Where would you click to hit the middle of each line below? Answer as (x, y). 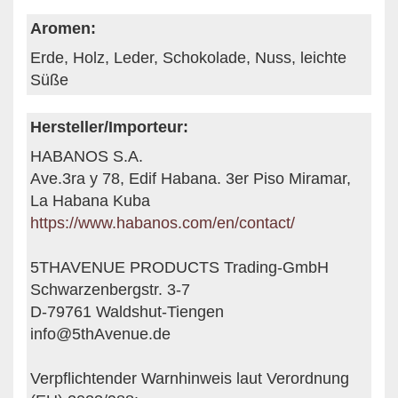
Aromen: (63, 28)
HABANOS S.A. (87, 156)
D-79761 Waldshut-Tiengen (127, 311)
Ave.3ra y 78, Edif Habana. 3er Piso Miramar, (191, 178)
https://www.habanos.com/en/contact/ (163, 223)
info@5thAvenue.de (100, 334)
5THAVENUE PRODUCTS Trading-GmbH (179, 267)
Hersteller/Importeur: (109, 127)
